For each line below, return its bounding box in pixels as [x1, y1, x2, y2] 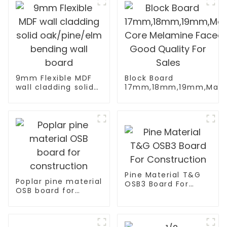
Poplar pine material [15, 176, 102, 187]
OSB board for [15, 185, 75, 196]
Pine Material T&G [124, 169, 201, 180]
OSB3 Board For [124, 178, 189, 189]
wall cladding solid [15, 82, 94, 93]
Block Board [124, 73, 174, 84]
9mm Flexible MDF [15, 73, 92, 84]
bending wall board [15, 100, 97, 111]
